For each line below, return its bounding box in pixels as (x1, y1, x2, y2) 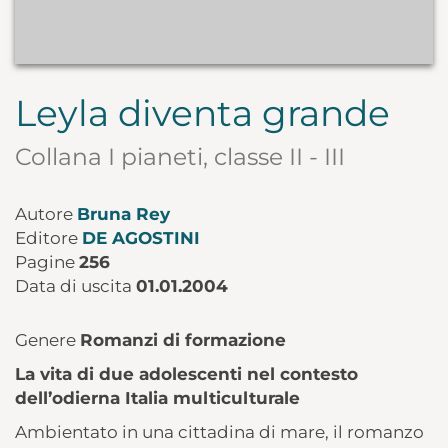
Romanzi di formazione (80, 330, 286, 351)
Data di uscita (15, 276, 136, 297)
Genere (15, 330, 80, 351)
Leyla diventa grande (15, 91, 390, 136)
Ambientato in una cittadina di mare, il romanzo (15, 422, 424, 443)
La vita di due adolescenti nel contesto (15, 364, 358, 385)
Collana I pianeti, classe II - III (15, 142, 345, 172)
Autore (15, 204, 77, 225)
